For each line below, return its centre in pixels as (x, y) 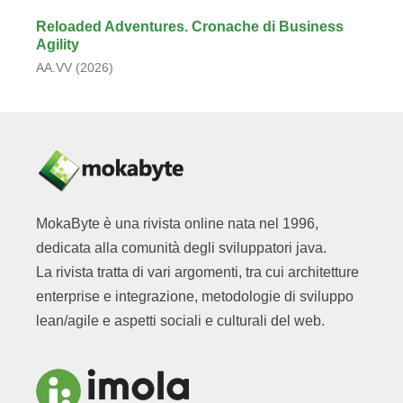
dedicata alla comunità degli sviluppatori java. (181, 248)
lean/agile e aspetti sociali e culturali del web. (180, 321)
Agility (58, 45)
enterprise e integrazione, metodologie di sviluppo (195, 296)
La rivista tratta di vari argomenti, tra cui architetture (197, 272)
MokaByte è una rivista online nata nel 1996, (177, 224)
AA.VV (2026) (75, 68)
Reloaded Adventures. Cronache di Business (190, 27)
